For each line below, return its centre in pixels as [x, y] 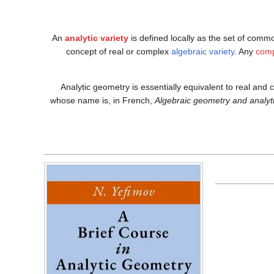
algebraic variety [203, 52]
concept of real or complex [119, 52]
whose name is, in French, [102, 101]
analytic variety [97, 38]
